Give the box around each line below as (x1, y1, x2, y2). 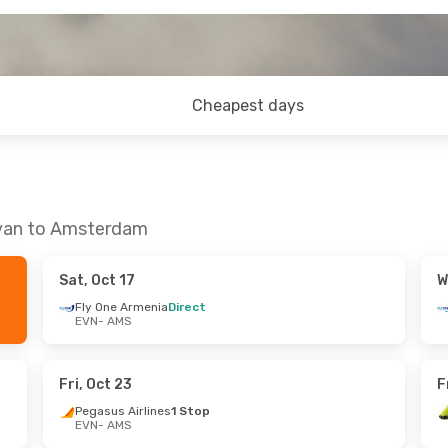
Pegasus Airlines (74, 404, 171, 418)
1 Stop (170, 404, 210, 418)
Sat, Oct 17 (58, 272, 135, 289)
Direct (167, 300, 206, 314)
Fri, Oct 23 (58, 376, 132, 393)
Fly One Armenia (74, 300, 168, 314)
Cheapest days (192, 96, 305, 115)
